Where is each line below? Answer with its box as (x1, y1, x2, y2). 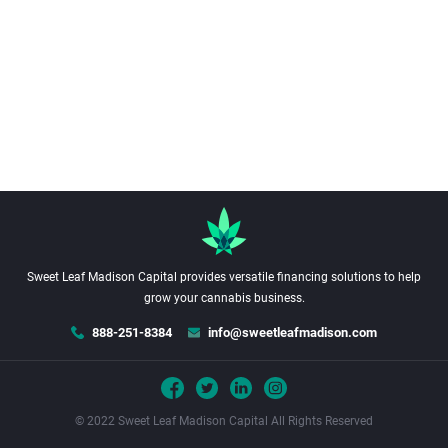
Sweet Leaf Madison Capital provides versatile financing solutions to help (27, 269, 421, 284)
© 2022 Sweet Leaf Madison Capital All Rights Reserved (75, 414, 373, 428)
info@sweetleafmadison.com (208, 324, 378, 340)
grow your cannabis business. (143, 290, 305, 305)
